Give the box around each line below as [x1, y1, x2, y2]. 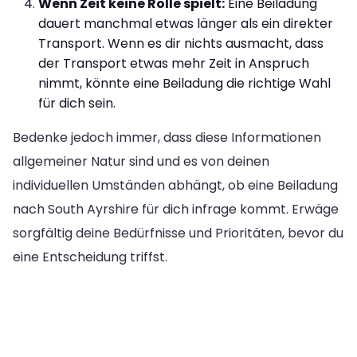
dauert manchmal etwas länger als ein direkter [38, 14, 333, 33]
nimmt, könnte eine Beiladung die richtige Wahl [38, 73, 331, 92]
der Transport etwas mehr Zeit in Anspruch [38, 53, 309, 73]
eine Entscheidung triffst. [13, 247, 167, 266]
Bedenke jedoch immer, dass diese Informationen [13, 127, 321, 147]
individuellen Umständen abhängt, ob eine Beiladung [13, 175, 338, 194]
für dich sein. [38, 93, 116, 112]
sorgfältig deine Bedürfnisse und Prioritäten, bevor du [13, 223, 343, 242]
